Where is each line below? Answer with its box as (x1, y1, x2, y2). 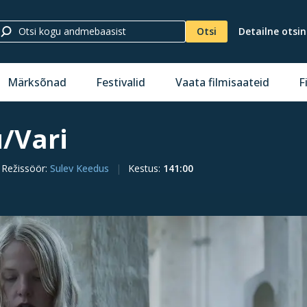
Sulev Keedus (50, 162, 109, 175)
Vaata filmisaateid (175, 75, 269, 90)
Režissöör (1, 162, 45, 175)
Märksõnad (7, 75, 66, 90)
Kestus (128, 162, 158, 175)
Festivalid (96, 75, 146, 90)
